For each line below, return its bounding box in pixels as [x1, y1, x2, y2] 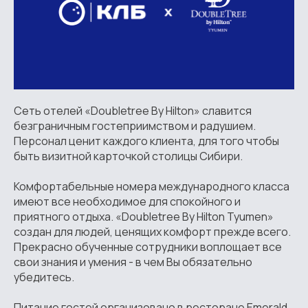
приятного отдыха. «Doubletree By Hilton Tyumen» [14, 208, 274, 224]
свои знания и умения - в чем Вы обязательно [14, 254, 252, 269]
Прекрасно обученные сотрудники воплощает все [14, 239, 282, 254]
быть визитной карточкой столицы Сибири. [14, 148, 243, 164]
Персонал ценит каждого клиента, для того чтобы [14, 133, 279, 148]
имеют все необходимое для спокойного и [14, 193, 241, 209]
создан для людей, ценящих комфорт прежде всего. [14, 223, 291, 239]
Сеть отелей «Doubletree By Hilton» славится [14, 102, 252, 118]
